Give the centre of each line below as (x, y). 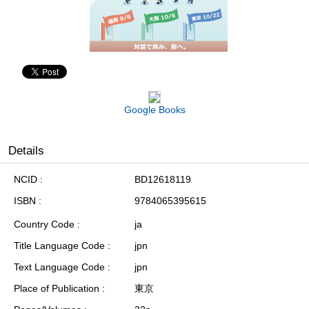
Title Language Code (59, 246)
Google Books (154, 110)
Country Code (44, 225)
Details (26, 151)
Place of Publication (57, 289)
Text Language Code (59, 267)
